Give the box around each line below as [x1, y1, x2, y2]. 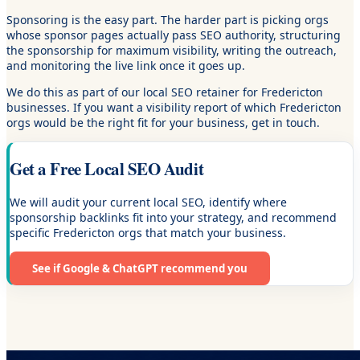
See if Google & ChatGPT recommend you [32, 261, 247, 276]
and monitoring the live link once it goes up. [6, 58, 245, 74]
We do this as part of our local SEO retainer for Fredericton [6, 84, 323, 100]
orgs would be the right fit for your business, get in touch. [6, 115, 320, 131]
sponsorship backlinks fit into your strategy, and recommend [10, 210, 337, 226]
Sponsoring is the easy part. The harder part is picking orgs [6, 12, 329, 28]
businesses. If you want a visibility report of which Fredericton [6, 100, 342, 116]
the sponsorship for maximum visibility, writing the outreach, [6, 43, 337, 59]
